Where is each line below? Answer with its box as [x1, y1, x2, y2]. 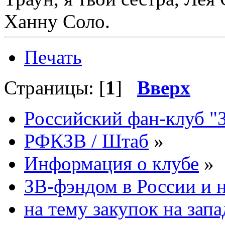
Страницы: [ [4, 76, 105, 98]
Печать [24, 46, 82, 68]
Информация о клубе [24, 152, 199, 174]
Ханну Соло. [4, 10, 110, 32]
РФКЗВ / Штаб [24, 130, 149, 152]
